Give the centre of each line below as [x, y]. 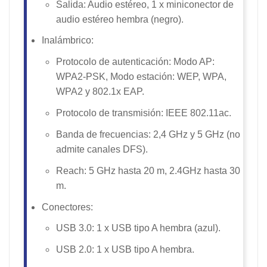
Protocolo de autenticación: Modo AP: [135, 62]
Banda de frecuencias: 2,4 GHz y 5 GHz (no [148, 134]
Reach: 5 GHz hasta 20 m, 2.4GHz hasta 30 [148, 170]
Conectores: [67, 207]
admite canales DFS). [102, 149]
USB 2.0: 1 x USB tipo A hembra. [125, 250]
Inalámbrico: [68, 41]
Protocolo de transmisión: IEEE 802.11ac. [144, 113]
